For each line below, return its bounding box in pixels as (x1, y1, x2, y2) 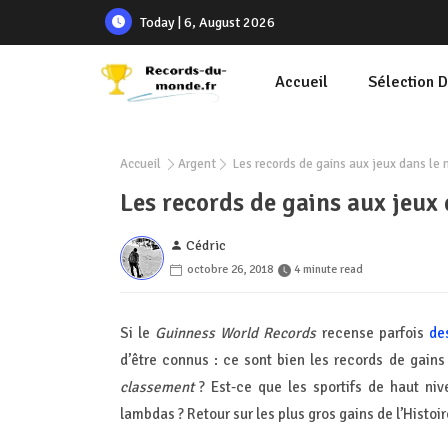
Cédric (185, 237, 226, 255)
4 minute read (293, 262, 363, 278)
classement (119, 377, 194, 396)
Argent (177, 156, 216, 172)
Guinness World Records (154, 323, 322, 342)
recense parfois (321, 323, 430, 342)
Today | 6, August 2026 (139, 13, 275, 31)
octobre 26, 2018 (186, 262, 273, 278)
